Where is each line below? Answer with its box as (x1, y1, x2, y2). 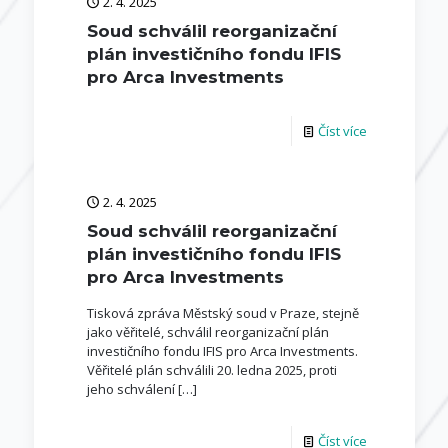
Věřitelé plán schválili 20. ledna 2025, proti (86, 361, 337, 379)
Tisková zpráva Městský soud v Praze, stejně (86, 304, 359, 322)
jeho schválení (86, 380, 175, 398)
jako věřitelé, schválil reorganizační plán (86, 323, 329, 341)
